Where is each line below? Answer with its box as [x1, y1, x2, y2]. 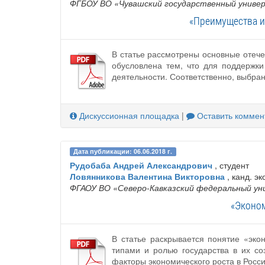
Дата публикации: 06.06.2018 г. [73, 147, 173, 156]
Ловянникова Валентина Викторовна [70, 170, 225, 183]
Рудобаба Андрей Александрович [70, 159, 212, 172]
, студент [212, 159, 249, 172]
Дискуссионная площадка [77, 109, 179, 121]
